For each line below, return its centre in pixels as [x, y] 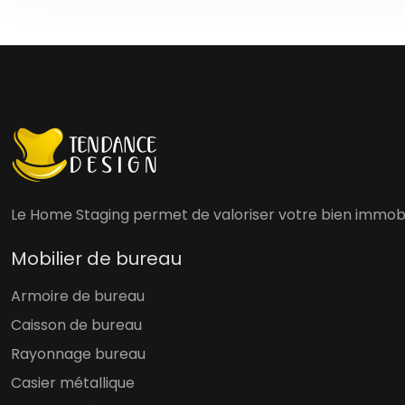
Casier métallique [73, 383]
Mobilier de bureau [96, 259]
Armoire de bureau [78, 296]
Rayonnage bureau [78, 354]
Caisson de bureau [76, 325]
